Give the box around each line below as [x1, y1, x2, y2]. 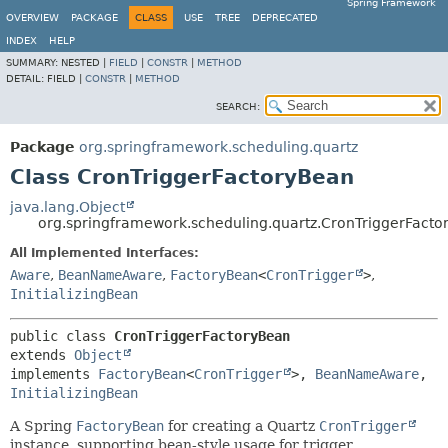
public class [10, 328, 114, 344]
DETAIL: [6, 73, 47, 84]
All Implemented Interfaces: [10, 246, 199, 260]
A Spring [10, 418, 76, 434]
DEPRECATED [252, 12, 318, 23]
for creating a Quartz [164, 418, 319, 434]
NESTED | [61, 57, 109, 68]
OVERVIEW [6, 12, 59, 23]
